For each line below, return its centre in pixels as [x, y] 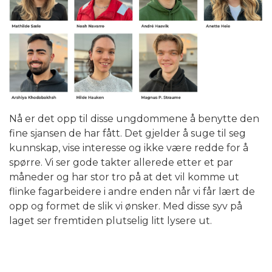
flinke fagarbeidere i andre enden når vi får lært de [132, 192]
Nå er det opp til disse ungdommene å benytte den [134, 119]
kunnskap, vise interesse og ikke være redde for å [129, 148]
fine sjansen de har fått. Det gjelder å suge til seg [127, 134]
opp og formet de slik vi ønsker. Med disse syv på [126, 206]
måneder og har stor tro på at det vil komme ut [124, 177]
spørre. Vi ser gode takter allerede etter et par [121, 163]
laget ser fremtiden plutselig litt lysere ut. [110, 221]
